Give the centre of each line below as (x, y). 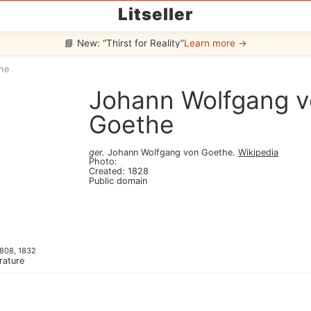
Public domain (118, 181)
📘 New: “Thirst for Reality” (124, 43)
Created (106, 171)
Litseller (155, 14)
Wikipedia (258, 152)
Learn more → (215, 43)
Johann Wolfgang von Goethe (170, 152)
